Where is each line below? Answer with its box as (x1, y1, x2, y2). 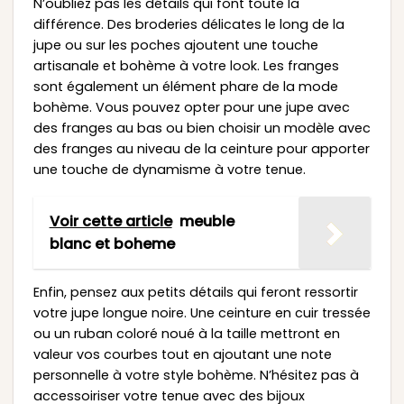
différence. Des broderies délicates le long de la (32, 14, 344, 33)
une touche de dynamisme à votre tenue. (32, 160, 306, 179)
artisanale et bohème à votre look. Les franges (32, 56, 339, 75)
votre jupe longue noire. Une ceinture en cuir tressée (32, 303, 371, 322)
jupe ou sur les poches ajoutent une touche (32, 35, 318, 54)
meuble (179, 211, 234, 233)
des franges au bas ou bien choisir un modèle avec (32, 118, 371, 137)
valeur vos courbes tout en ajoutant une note (32, 344, 332, 363)
